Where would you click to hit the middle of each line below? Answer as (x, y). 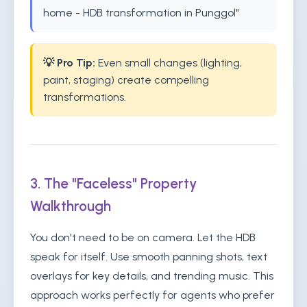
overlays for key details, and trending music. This (152, 276)
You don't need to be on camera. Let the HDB (143, 237)
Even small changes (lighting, (169, 63)
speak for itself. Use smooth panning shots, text (149, 257)
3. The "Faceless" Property (114, 183)
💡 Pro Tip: (69, 63)
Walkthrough (71, 206)
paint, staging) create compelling (126, 80)
